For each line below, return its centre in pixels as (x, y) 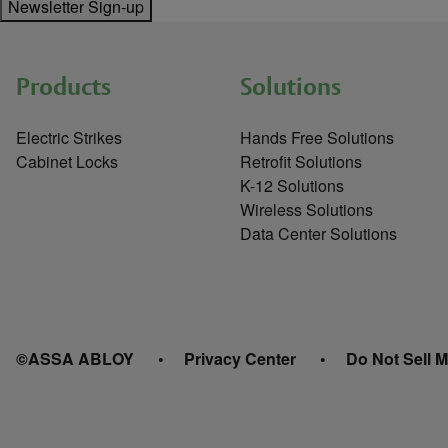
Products (63, 86)
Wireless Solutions (306, 210)
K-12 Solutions (291, 186)
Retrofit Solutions (300, 162)
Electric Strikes (69, 138)
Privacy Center (240, 359)
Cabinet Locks (67, 162)
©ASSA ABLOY (75, 359)
